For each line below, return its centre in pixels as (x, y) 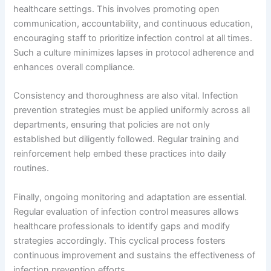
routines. (31, 168)
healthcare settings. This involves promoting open (117, 9)
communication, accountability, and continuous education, (133, 23)
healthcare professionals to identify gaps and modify (122, 226)
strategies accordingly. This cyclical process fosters (120, 240)
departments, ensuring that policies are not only (112, 125)
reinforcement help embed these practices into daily (120, 154)
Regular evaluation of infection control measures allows (126, 211)
